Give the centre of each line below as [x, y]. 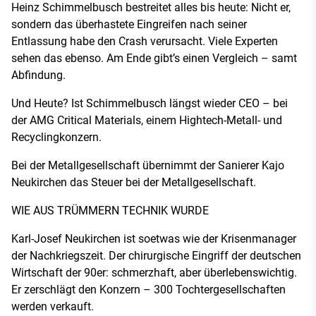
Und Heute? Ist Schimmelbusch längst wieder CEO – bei [150, 103]
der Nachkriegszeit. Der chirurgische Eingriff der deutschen [156, 256]
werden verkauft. [54, 306]
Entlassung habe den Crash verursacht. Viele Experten [145, 41]
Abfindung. [38, 75]
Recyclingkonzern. [56, 137]
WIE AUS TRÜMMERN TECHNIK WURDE [110, 211]
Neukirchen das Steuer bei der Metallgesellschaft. [134, 182]
